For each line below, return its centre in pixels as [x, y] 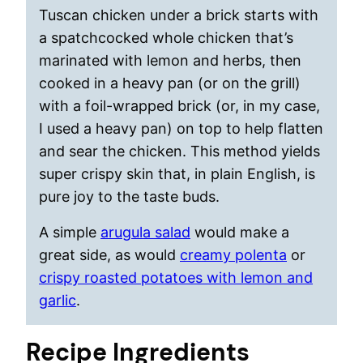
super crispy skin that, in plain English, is [177, 174]
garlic [58, 300]
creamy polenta [233, 255]
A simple [70, 232]
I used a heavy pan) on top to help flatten [181, 128]
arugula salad [145, 232]
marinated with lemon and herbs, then [170, 60]
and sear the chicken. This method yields [179, 151]
